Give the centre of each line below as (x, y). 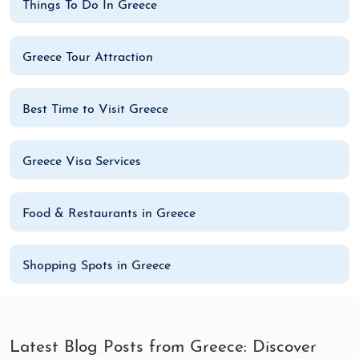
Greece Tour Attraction (88, 57)
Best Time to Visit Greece (95, 109)
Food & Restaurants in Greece (109, 214)
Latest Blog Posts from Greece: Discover (163, 347)
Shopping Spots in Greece (97, 266)
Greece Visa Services (82, 161)
